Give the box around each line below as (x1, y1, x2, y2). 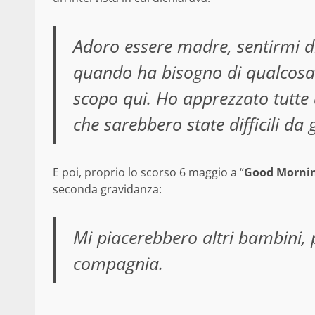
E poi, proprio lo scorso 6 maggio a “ (53, 165, 244, 181)
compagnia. (72, 251, 163, 276)
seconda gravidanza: (53, 181, 162, 198)
